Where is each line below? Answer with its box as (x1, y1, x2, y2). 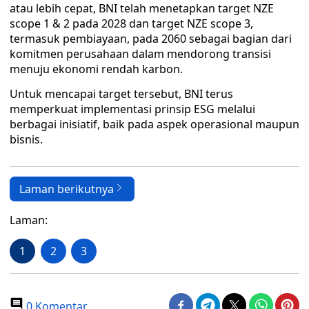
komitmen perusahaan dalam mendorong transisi (10, 46, 271, 61)
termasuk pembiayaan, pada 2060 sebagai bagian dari (10, 31, 292, 46)
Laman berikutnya (19, 181, 114, 197)
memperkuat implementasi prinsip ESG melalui (10, 101, 255, 117)
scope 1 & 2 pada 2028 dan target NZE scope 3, (10, 16, 253, 31)
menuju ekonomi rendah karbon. (10, 61, 183, 77)
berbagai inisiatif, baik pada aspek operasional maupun (10, 117, 299, 132)
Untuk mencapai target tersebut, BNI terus (10, 86, 233, 101)
